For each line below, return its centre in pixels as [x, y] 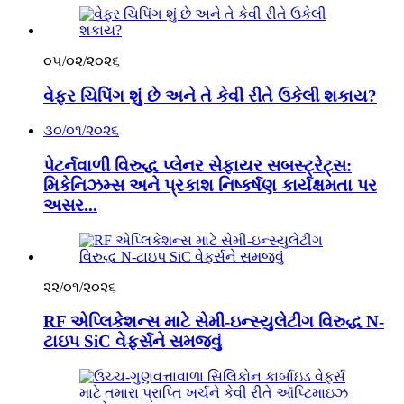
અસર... [70, 205]
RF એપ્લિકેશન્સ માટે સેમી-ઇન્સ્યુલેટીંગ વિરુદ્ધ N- [214, 322]
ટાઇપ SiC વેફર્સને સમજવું [133, 342]
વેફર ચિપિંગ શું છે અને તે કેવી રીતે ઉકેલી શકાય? [210, 96]
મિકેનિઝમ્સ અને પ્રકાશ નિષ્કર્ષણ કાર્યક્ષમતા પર [210, 185]
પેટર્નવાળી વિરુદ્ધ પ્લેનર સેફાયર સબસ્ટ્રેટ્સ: [197, 165]
